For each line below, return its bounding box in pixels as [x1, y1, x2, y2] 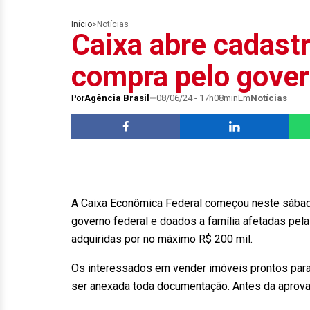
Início [71, 19, 92, 29]
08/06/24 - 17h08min [156, 93, 238, 103]
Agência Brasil [84, 93, 149, 103]
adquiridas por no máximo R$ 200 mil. [71, 232, 253, 246]
